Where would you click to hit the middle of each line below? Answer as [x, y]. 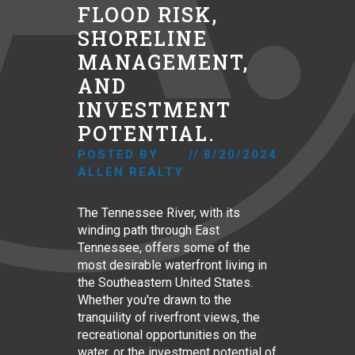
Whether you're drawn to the [154, 300]
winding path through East [148, 230]
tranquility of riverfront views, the [168, 317]
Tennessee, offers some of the [164, 248]
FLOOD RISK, [147, 15]
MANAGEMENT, [163, 62]
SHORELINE [142, 38]
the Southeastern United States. [165, 282]
